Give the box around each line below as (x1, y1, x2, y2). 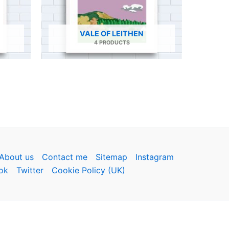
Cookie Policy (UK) (51, 165, 125, 176)
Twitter (16, 165, 43, 176)
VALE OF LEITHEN (80, 29, 144, 38)
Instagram (135, 152, 174, 163)
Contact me (42, 152, 87, 163)
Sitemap (96, 152, 127, 163)
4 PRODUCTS (94, 39, 130, 47)
